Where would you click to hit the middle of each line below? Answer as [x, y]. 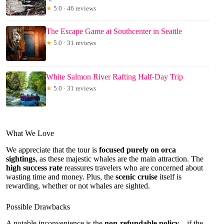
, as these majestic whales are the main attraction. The [119, 158]
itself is [169, 176]
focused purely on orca [137, 149]
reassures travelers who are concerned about [133, 167]
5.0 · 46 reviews [74, 8]
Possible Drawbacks [38, 206]
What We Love [30, 133]
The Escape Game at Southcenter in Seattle [114, 31]
